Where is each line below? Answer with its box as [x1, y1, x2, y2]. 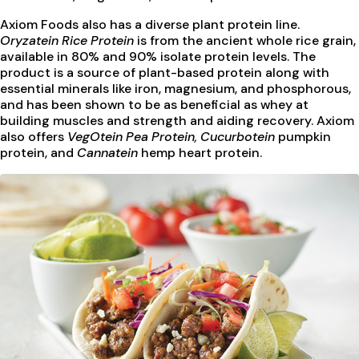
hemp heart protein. [138, 144, 262, 162]
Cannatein [77, 144, 138, 162]
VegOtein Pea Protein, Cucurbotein [67, 128, 275, 146]
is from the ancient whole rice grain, [134, 32, 356, 50]
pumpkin [275, 128, 331, 146]
